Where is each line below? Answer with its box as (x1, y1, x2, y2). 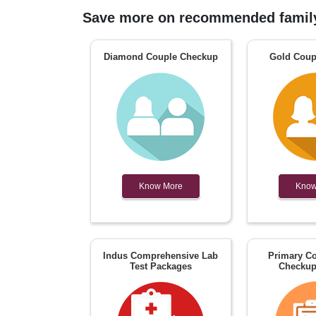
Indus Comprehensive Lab (103, 250, 219, 261)
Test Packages (129, 260, 192, 272)
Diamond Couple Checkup (103, 51, 218, 62)
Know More (138, 181, 183, 191)
